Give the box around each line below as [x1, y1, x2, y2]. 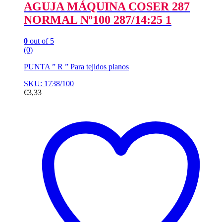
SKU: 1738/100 [24, 79, 74, 88]
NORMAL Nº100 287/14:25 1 [24, 13, 171, 27]
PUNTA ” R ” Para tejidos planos [24, 62, 129, 71]
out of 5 [28, 36, 54, 45]
